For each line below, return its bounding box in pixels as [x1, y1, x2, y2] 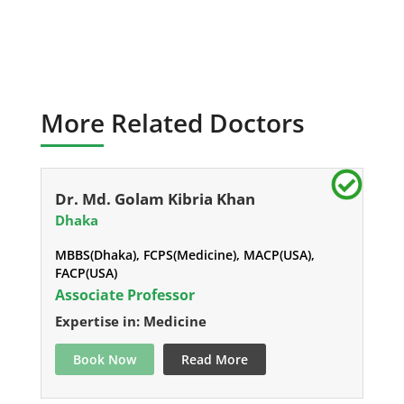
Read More [180, 351, 248, 369]
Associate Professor [54, 285, 195, 306]
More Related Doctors [40, 106, 305, 141]
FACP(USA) [54, 264, 117, 282]
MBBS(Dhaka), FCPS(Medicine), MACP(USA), [54, 246, 315, 264]
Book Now [72, 351, 136, 369]
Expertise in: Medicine [54, 312, 207, 331]
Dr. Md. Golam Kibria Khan [54, 188, 255, 210]
